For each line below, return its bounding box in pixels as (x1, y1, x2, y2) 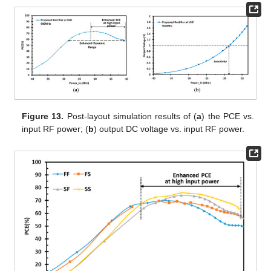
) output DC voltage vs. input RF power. (94, 123, 245, 134)
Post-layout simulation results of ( (64, 111, 197, 121)
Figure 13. (22, 111, 64, 121)
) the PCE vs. (201, 111, 254, 121)
